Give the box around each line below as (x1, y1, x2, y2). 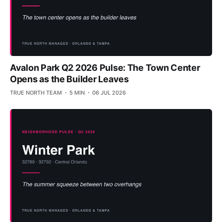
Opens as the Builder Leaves (10, 74, 129, 85)
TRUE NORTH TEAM (10, 89, 62, 97)
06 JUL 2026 (92, 89, 126, 97)
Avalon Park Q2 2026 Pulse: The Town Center (10, 62, 200, 73)
